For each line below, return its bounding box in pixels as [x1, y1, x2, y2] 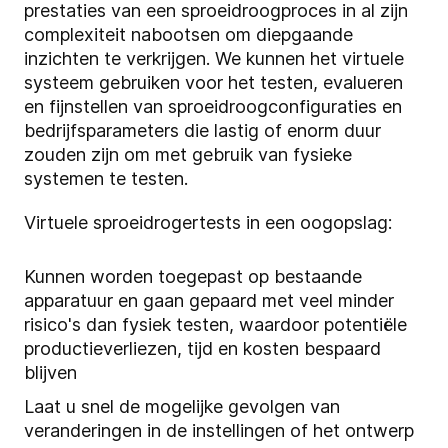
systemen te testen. [24, 168, 193, 190]
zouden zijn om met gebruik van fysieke [24, 144, 352, 166]
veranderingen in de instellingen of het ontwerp [24, 420, 414, 442]
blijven [24, 362, 77, 384]
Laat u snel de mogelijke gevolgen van [24, 396, 340, 418]
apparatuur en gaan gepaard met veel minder [24, 290, 394, 312]
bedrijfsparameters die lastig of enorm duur [24, 120, 381, 142]
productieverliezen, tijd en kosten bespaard [24, 338, 381, 360]
